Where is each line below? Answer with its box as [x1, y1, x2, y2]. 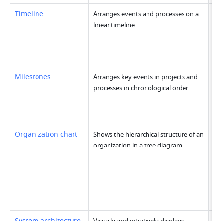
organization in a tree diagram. [93, 141, 184, 150]
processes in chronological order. [93, 83, 190, 93]
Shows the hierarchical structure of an [93, 130, 204, 140]
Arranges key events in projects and [93, 73, 198, 82]
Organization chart [15, 129, 78, 140]
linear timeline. [93, 20, 137, 30]
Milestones [15, 72, 51, 83]
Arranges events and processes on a [93, 9, 199, 19]
